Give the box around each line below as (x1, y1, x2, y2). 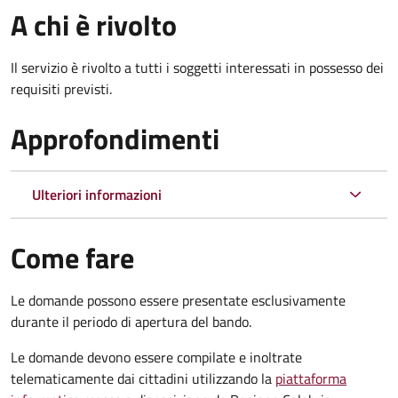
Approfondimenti (11, 116, 219, 160)
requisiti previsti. (11, 77, 112, 99)
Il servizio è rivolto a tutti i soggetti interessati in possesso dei (11, 56, 384, 78)
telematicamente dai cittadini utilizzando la (11, 367, 275, 389)
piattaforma (275, 367, 346, 389)
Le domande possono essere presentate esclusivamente (11, 289, 346, 311)
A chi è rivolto (11, 3, 177, 46)
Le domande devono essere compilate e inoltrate (11, 346, 302, 368)
